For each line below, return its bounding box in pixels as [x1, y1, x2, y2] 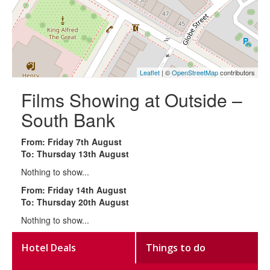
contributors [218, 67, 255, 77]
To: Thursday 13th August [21, 147, 129, 160]
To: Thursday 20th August [21, 195, 129, 208]
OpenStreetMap [172, 67, 218, 77]
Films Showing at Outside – [21, 86, 242, 113]
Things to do [146, 240, 206, 254]
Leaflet [140, 67, 160, 77]
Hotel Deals [22, 240, 77, 254]
